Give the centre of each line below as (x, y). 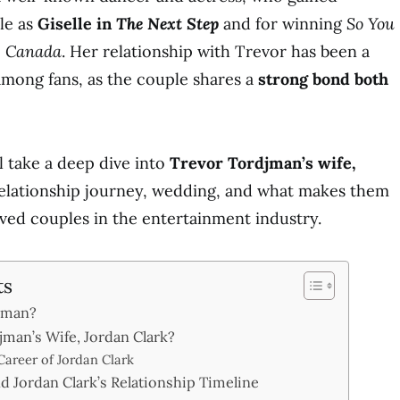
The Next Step (167, 24)
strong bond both (323, 79)
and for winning (283, 24)
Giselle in (77, 24)
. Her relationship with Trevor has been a (216, 51)
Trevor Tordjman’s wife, (263, 163)
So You (371, 24)
